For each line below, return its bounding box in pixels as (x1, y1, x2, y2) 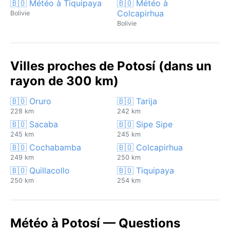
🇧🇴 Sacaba (10, 119, 58, 129)
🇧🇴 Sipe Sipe (117, 119, 172, 129)
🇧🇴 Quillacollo (10, 165, 70, 176)
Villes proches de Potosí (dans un (10, 58, 212, 73)
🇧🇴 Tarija (117, 95, 157, 106)
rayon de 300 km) (10, 73, 119, 88)
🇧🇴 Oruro (10, 95, 51, 106)
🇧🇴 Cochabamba (10, 142, 81, 152)
